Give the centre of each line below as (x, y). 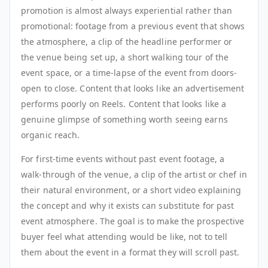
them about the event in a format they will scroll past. (130, 252)
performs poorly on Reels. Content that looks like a (124, 104)
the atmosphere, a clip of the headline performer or (127, 42)
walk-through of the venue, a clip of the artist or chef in (134, 175)
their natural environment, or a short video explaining (131, 190)
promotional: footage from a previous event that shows (133, 26)
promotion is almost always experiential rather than (127, 11)
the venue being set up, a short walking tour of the (125, 57)
